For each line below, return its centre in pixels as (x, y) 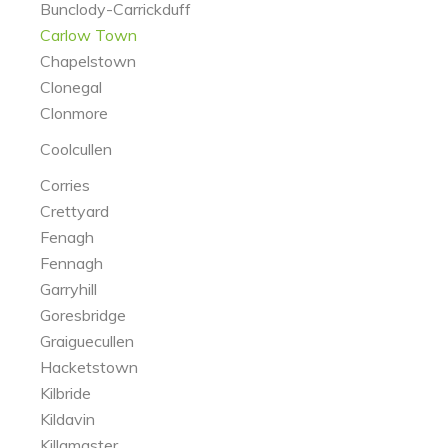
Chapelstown (88, 61)
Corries (65, 185)
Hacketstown (89, 367)
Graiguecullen (87, 341)
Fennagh (71, 263)
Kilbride (65, 393)
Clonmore (74, 113)
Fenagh (67, 237)
